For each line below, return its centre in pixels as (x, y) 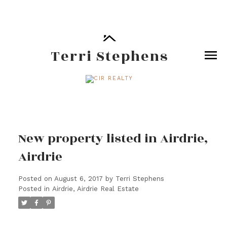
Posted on (36, 178)
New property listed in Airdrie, (113, 138)
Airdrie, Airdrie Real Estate (95, 188)
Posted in (34, 188)
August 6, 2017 (78, 178)
